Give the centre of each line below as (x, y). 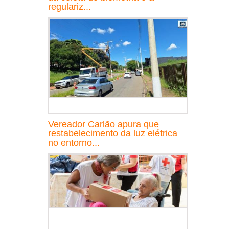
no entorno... (74, 142)
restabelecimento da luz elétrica (113, 133)
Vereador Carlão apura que (104, 124)
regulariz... (70, 6)
